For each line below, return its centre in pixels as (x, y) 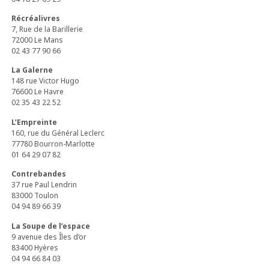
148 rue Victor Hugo (46, 81)
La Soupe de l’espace (51, 226)
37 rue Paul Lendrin (44, 185)
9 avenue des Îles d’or (49, 237)
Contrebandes (39, 174)
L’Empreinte (35, 122)
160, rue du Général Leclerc (58, 133)
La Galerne (32, 70)
